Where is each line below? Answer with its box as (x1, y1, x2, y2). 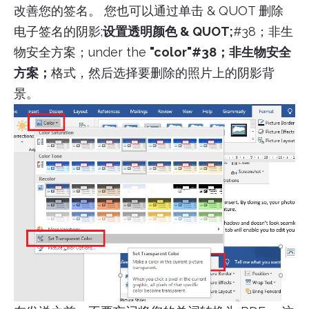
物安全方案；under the (14, 44, 150, 59)
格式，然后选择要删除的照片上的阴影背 (51, 65, 275, 80)
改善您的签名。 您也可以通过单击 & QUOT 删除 (14, 3, 283, 18)
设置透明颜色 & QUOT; (103, 23, 233, 39)
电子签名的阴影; (14, 23, 103, 39)
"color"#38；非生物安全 (150, 44, 291, 59)
